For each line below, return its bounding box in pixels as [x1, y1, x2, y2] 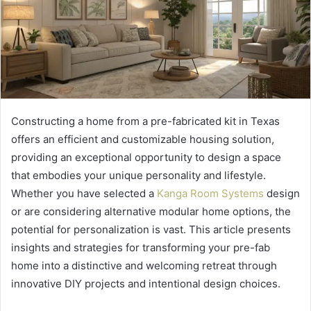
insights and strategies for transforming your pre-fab [11, 241, 270, 255]
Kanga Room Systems [157, 187, 264, 201]
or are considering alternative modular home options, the [11, 205, 291, 219]
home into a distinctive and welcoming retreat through [11, 259, 277, 273]
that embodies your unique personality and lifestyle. [11, 169, 266, 183]
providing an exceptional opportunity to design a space [11, 151, 281, 165]
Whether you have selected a [11, 187, 157, 201]
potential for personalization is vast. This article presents [11, 223, 291, 237]
